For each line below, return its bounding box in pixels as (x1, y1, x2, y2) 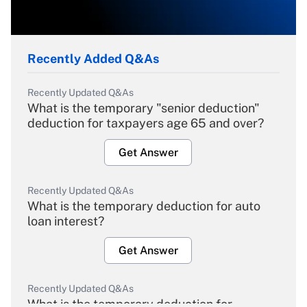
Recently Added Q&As (27, 51, 159, 66)
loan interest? (27, 214, 104, 229)
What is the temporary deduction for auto (27, 199, 260, 214)
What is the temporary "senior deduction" (27, 101, 260, 116)
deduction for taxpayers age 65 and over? (27, 116, 264, 131)
